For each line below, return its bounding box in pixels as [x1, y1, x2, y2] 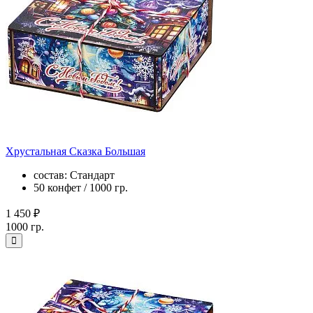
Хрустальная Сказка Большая [6, 145, 145, 157]
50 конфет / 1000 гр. [34, 181, 128, 194]
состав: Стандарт [34, 168, 115, 181]
